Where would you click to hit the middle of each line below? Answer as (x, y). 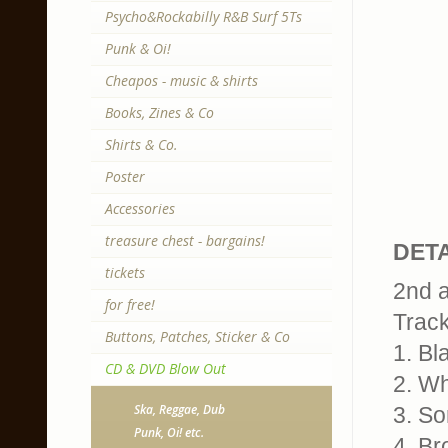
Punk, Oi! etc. (168, 432)
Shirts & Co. (141, 144)
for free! (129, 304)
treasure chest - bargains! (184, 240)
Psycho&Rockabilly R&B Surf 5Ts (203, 16)
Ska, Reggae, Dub (179, 409)
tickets (124, 272)
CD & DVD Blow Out (165, 368)
